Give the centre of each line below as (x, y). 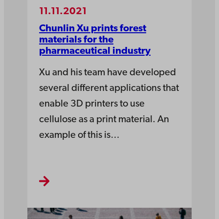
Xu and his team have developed (108, 73)
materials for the (76, 40)
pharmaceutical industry (95, 52)
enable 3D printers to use (92, 104)
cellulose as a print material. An (104, 120)
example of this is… (79, 136)
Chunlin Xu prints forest (93, 29)
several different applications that (109, 89)
